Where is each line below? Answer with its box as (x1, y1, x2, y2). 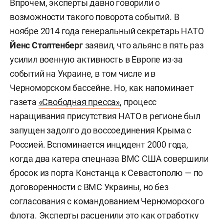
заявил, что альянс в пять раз (83, 40, 204, 50)
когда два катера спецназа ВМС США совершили (10, 153, 209, 164)
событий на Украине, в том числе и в (10, 68, 155, 79)
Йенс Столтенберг (10, 40, 83, 50)
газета (10, 97, 39, 107)
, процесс (120, 97, 157, 107)
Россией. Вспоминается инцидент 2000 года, (10, 139, 188, 150)
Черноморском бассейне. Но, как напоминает (10, 83, 194, 93)
